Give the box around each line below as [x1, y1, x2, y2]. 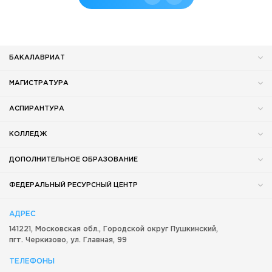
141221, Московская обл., [9, 225, 103, 233]
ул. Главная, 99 [70, 236, 127, 243]
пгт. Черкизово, [9, 236, 68, 243]
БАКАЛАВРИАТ [9, 54, 65, 61]
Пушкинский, [171, 225, 218, 233]
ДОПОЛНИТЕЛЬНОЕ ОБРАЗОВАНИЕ [9, 156, 138, 163]
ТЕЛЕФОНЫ [9, 257, 55, 265]
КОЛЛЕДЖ [9, 131, 47, 137]
